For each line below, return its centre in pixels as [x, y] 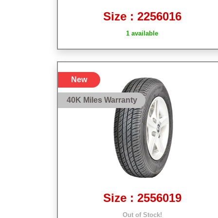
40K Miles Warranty [102, 100]
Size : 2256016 [142, 16]
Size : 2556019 [142, 198]
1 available [142, 33]
